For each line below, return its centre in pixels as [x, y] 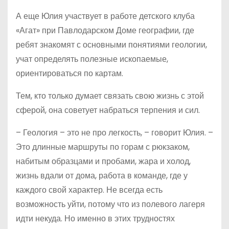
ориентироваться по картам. [70, 74]
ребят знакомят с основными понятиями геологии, [111, 45]
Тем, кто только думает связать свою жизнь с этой [110, 96]
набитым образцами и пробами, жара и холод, [103, 162]
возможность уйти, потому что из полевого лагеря [110, 204]
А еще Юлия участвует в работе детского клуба [105, 16]
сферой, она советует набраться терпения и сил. [108, 110]
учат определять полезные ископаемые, [92, 59]
